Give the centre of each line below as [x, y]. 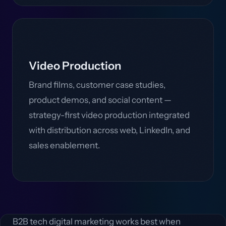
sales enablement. [64, 145]
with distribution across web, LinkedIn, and [109, 130]
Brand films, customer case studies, [97, 85]
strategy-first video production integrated [109, 115]
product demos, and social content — [100, 100]
